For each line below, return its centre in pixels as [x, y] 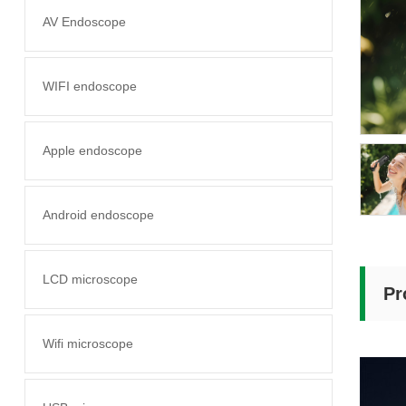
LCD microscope [90, 279]
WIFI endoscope [89, 86]
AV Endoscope [84, 22]
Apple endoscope [92, 150]
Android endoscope [98, 215]
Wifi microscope [87, 343]
